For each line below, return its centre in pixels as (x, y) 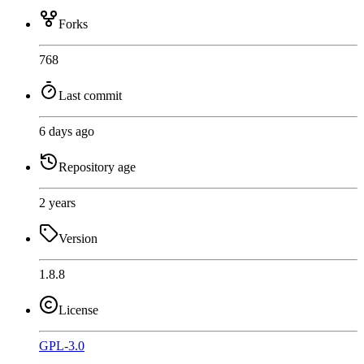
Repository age (97, 167)
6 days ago (67, 132)
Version (78, 239)
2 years (57, 203)
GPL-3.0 (62, 346)
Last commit (90, 96)
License (78, 310)
